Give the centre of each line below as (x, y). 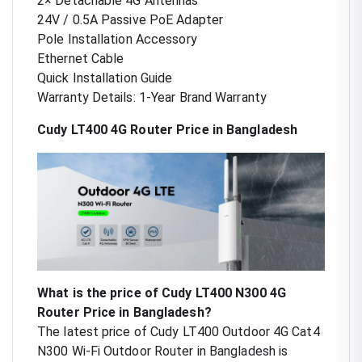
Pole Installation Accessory (117, 39)
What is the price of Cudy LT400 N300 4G (162, 293)
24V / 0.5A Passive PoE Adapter (130, 19)
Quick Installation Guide (105, 78)
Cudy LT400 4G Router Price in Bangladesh (167, 129)
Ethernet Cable (81, 58)
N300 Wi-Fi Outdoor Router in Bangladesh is (163, 351)
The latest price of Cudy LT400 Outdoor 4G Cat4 (179, 331)
